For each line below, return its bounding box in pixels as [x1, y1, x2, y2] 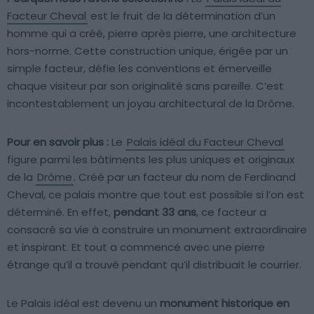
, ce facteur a [196, 204, 266, 219]
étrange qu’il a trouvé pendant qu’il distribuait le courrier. [7, 257, 301, 272]
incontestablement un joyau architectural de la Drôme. [7, 95, 294, 111]
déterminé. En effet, [7, 204, 114, 219]
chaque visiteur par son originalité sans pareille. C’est [7, 78, 284, 93]
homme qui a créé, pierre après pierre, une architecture [7, 25, 296, 41]
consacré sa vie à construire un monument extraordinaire [7, 221, 307, 237]
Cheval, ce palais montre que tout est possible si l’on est [7, 186, 304, 202]
